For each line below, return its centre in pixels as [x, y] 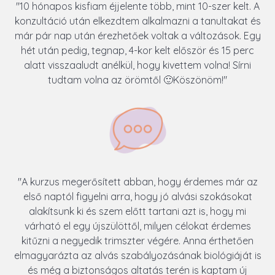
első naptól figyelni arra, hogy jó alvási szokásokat [137, 197]
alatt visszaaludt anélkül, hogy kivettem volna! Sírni [137, 65]
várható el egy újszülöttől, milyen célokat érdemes [137, 226]
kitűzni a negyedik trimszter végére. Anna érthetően [137, 241]
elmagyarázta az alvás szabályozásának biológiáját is [137, 256]
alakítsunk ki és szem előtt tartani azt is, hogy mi [137, 211]
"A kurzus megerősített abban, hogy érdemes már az [137, 182]
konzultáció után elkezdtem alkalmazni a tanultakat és [137, 21]
